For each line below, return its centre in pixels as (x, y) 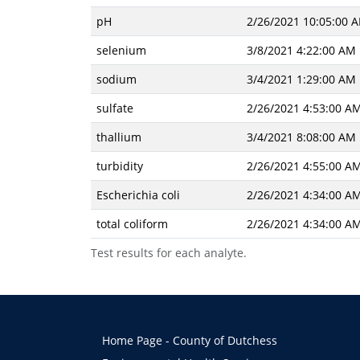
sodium (116, 79)
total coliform (132, 224)
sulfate (115, 108)
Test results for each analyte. (168, 253)
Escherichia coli (138, 195)
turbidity (119, 166)
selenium (121, 50)
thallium (119, 137)
